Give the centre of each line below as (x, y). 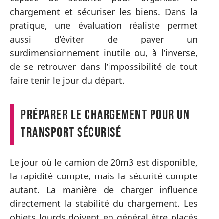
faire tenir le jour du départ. (67, 80)
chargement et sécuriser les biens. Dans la (104, 11)
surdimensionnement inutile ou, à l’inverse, (104, 53)
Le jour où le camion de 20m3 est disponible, (104, 162)
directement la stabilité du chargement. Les (104, 203)
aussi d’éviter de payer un (104, 39)
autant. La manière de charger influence (104, 190)
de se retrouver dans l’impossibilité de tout (104, 66)
